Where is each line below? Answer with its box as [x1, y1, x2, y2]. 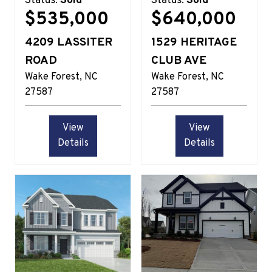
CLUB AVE [151, 53, 206, 68]
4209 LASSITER [25, 35, 112, 50]
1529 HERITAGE [151, 35, 237, 50]
